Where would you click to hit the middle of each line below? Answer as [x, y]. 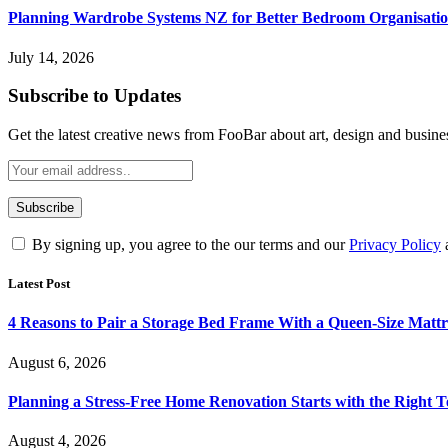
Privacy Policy [395, 245]
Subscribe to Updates [94, 96]
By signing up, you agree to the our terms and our [188, 245]
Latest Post [39, 284]
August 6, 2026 [57, 362]
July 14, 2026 [51, 57]
